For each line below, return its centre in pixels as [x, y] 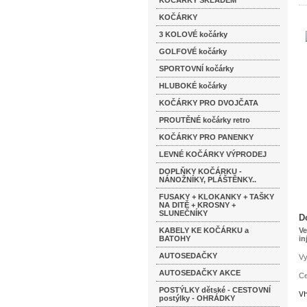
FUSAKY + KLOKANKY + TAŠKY [217, 197]
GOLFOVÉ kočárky [193, 51]
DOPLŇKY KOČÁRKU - [200, 171]
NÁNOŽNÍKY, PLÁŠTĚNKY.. [208, 180]
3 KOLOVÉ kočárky [193, 34]
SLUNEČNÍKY [183, 213]
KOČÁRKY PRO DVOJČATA [209, 103]
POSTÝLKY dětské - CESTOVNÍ [215, 290]
